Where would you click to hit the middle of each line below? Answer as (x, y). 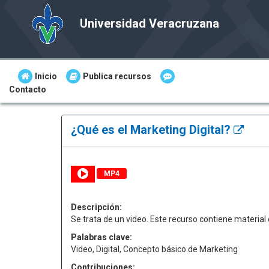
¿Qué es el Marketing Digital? (152, 130)
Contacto (28, 89)
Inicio (46, 76)
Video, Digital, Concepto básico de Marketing (154, 249)
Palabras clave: (101, 237)
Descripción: (96, 207)
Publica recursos (117, 76)
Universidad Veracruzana (150, 23)
